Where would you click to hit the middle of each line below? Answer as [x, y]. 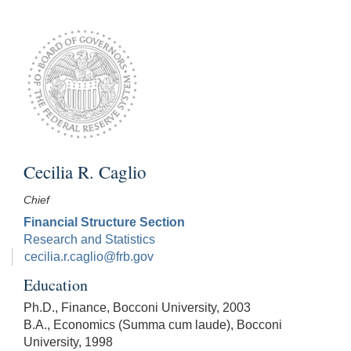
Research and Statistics [89, 240]
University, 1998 [68, 342]
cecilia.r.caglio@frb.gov [89, 257]
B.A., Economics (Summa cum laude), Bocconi [153, 325]
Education [56, 285]
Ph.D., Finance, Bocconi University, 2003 [137, 308]
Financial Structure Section [104, 223]
